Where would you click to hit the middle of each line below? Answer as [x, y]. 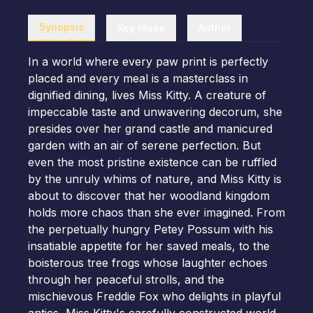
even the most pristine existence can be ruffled [152, 162]
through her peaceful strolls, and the [126, 279]
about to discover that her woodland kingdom [149, 196]
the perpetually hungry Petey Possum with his [151, 229]
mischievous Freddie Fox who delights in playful [154, 296]
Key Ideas [141, 28]
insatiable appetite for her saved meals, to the [149, 246]
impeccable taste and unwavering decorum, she [155, 112]
